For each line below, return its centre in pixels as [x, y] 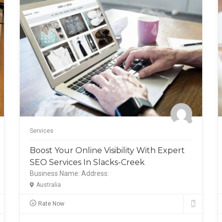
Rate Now [51, 204]
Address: [95, 173]
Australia [49, 185]
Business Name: [55, 173]
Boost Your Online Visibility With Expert [107, 150]
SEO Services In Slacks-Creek [87, 162]
